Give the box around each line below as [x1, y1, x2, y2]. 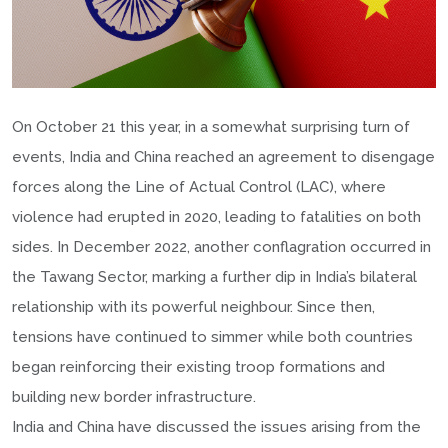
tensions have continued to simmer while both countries [12, 327, 413, 346]
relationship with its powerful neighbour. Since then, [12, 297, 375, 316]
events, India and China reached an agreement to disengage [12, 147, 435, 166]
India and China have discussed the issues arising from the [12, 417, 421, 436]
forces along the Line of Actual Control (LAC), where [12, 177, 386, 196]
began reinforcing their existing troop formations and [12, 357, 385, 376]
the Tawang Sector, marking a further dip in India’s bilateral [12, 267, 417, 286]
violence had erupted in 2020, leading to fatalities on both [12, 207, 421, 226]
